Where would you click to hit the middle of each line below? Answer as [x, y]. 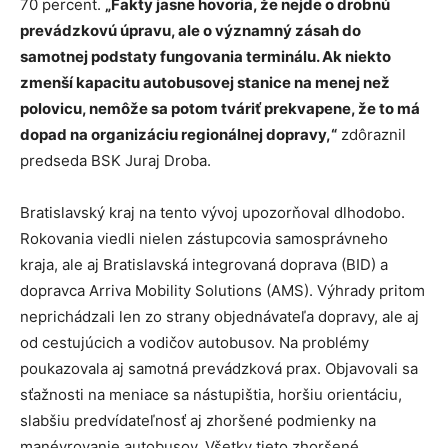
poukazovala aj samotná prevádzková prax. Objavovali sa [219, 369]
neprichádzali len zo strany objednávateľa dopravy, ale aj [219, 317]
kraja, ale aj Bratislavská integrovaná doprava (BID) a [204, 265]
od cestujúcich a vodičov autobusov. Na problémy [194, 343]
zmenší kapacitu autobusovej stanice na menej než [205, 83]
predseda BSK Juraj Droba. [115, 161]
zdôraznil [371, 135]
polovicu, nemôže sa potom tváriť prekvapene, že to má [220, 109]
